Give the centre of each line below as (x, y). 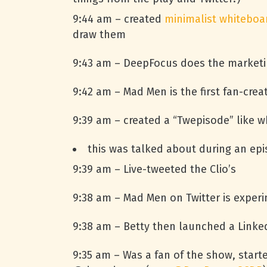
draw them (99, 35)
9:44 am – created (119, 19)
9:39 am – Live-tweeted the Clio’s (154, 169)
